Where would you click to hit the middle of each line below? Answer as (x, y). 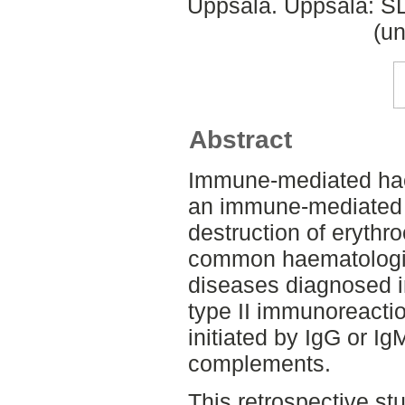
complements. (259, 364)
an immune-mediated (295, 207)
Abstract (241, 140)
